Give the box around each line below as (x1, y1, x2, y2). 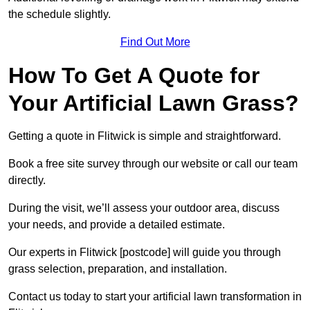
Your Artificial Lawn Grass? (8, 91, 299, 116)
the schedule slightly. (8, 8, 111, 21)
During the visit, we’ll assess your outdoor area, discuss (8, 202, 280, 215)
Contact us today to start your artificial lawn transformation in (8, 291, 302, 303)
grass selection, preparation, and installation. (8, 263, 227, 275)
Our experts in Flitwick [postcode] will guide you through (8, 246, 281, 259)
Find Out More (120, 36, 190, 48)
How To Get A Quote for (8, 63, 259, 89)
